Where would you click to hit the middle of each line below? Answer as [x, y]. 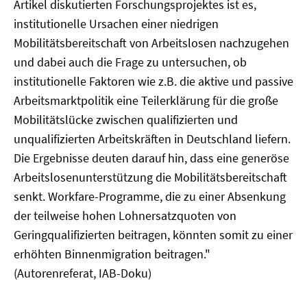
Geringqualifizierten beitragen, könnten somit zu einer [153, 235]
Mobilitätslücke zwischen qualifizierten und [126, 120]
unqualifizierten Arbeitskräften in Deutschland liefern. [152, 139]
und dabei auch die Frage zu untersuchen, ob [130, 62]
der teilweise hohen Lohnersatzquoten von [125, 216]
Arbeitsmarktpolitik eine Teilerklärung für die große [146, 100]
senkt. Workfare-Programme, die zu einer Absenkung [150, 196]
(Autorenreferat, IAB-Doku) [83, 273]
